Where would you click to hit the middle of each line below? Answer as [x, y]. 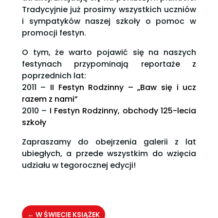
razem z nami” [50, 99]
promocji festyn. [55, 33]
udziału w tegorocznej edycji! [79, 165]
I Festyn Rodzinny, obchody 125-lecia [122, 111]
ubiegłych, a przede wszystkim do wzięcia [109, 154]
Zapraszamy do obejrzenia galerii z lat [109, 142]
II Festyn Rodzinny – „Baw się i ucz [123, 88]
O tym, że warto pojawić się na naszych [109, 53]
